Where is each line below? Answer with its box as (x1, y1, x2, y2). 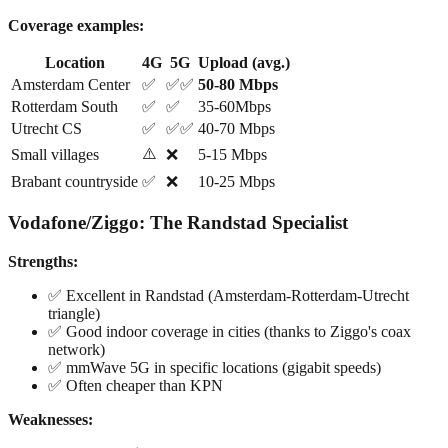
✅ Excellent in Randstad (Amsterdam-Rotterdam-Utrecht (48, 286, 409, 304)
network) (48, 340, 105, 358)
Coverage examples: (8, 16, 144, 34)
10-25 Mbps (198, 172, 275, 190)
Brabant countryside (11, 172, 138, 190)
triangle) (48, 304, 100, 322)
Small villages (11, 145, 99, 163)
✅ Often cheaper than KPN (48, 376, 223, 394)
